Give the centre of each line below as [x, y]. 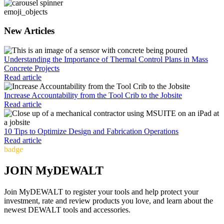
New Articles [29, 31]
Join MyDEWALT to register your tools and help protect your [101, 191]
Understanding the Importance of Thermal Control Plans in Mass [106, 59]
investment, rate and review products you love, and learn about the [108, 200]
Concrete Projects [32, 68]
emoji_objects [26, 11]
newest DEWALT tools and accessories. [67, 209]
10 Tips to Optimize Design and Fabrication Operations [91, 131]
